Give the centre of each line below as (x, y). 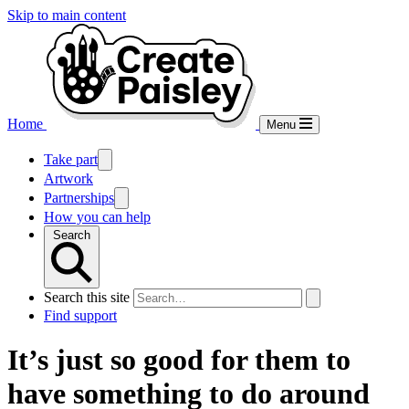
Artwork (68, 178)
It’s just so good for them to (179, 360)
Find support (80, 315)
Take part (71, 159)
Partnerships (79, 198)
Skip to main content (67, 15)
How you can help (97, 217)
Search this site (87, 297)
